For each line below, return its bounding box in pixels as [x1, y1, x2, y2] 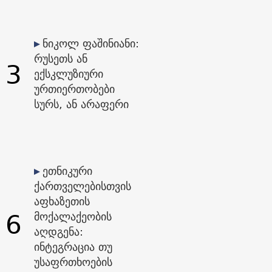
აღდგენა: [33, 222, 83, 242]
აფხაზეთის [33, 192, 90, 211]
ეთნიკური [42, 161, 92, 181]
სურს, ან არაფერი [33, 95, 129, 114]
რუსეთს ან [33, 49, 87, 69]
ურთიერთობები [33, 80, 115, 99]
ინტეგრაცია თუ [33, 237, 112, 257]
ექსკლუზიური [33, 64, 103, 84]
